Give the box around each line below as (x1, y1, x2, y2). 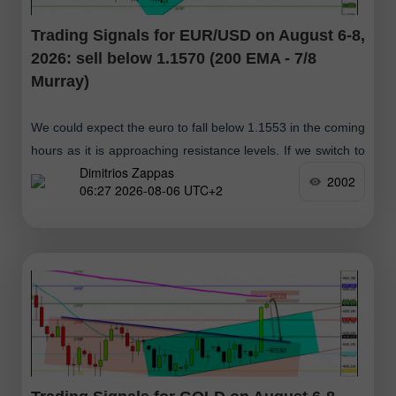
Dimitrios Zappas (80, 164, 174, 182)
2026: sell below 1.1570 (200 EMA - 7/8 (31, 49, 316, 67)
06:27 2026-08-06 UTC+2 (80, 181, 223, 200)
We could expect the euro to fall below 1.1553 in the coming (31, 119, 365, 134)
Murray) (31, 72, 89, 90)
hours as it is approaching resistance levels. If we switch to (31, 142, 365, 157)
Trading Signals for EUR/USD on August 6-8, (31, 26, 365, 44)
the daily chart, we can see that (31, 165, 205, 180)
